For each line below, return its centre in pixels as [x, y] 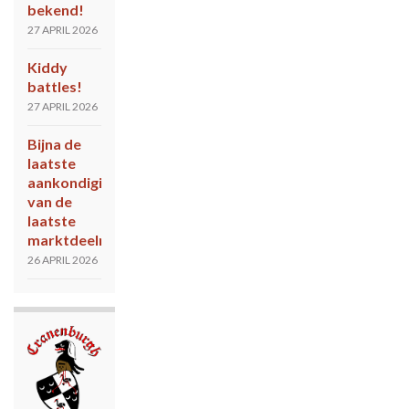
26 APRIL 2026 [63, 259]
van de [50, 201]
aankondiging [73, 182]
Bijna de [54, 143]
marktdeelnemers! [91, 239]
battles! [55, 86]
